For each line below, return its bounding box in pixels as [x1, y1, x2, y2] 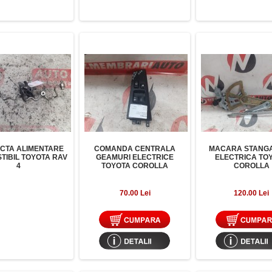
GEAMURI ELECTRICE [96, 153, 174, 161]
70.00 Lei [119, 189, 151, 197]
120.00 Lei [234, 189, 269, 197]
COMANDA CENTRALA [94, 144, 175, 153]
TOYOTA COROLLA [101, 161, 168, 170]
